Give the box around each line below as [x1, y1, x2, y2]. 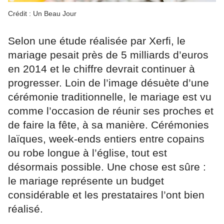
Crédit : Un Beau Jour [8, 9, 76, 17]
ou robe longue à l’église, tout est [8, 146, 167, 158]
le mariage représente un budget [8, 174, 164, 186]
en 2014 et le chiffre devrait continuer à [8, 62, 195, 74]
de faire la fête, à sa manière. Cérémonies [8, 118, 209, 130]
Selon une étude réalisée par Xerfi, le [8, 34, 185, 46]
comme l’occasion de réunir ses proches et [8, 104, 213, 116]
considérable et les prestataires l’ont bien [8, 188, 204, 200]
